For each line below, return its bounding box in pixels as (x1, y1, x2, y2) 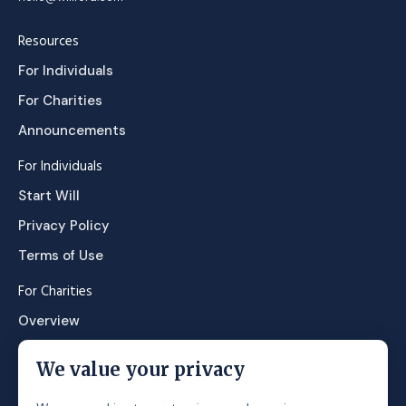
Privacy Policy (18, 217, 110, 235)
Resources (18, 31, 79, 53)
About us (18, 376, 74, 398)
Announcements (18, 121, 126, 140)
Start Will (18, 187, 80, 205)
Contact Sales (18, 342, 111, 360)
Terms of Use (18, 246, 103, 265)
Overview (18, 312, 80, 330)
